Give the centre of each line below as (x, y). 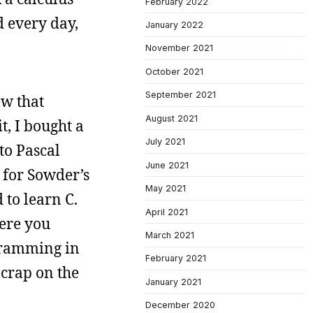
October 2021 (174, 71)
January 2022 (174, 25)
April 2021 (167, 212)
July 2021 (165, 142)
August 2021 (172, 118)
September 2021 (181, 95)
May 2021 (166, 189)
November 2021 (179, 48)
